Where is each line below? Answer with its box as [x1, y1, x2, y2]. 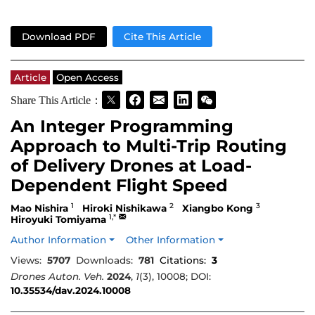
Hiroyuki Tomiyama [11, 213, 106, 225]
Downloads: [76, 255, 133, 266]
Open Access [56, 71, 119, 83]
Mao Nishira [11, 202, 68, 214]
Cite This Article [124, 31, 201, 43]
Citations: [160, 255, 206, 266]
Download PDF [22, 31, 96, 43]
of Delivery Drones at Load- [11, 155, 252, 176]
